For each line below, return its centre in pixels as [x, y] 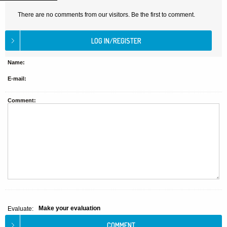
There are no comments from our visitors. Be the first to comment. [106, 15]
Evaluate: [21, 209]
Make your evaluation [69, 208]
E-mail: [17, 79]
